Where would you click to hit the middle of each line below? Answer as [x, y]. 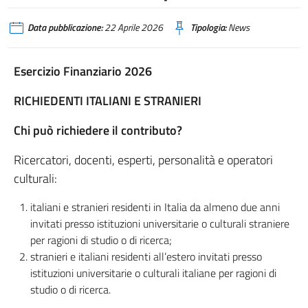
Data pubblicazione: [65, 27]
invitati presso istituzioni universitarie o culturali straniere [160, 223]
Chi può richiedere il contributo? [98, 130]
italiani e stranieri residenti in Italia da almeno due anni [155, 207]
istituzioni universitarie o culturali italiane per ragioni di [153, 273]
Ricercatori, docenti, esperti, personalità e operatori [143, 160]
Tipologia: [208, 27]
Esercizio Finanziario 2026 [83, 71]
